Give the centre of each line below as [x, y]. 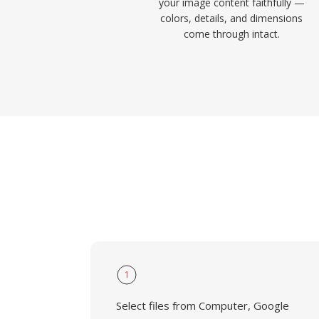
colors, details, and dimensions [232, 18]
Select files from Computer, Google [203, 305]
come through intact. [231, 34]
